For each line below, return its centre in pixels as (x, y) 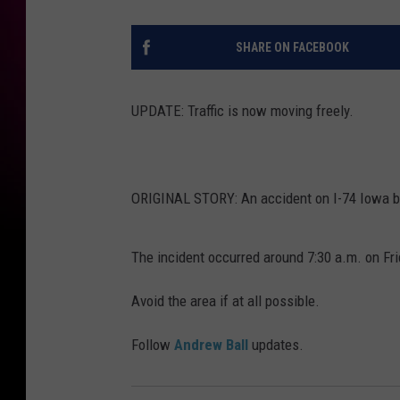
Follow (153, 344)
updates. (276, 344)
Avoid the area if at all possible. (225, 300)
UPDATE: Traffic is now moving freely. (242, 110)
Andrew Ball (211, 344)
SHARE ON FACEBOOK (292, 47)
